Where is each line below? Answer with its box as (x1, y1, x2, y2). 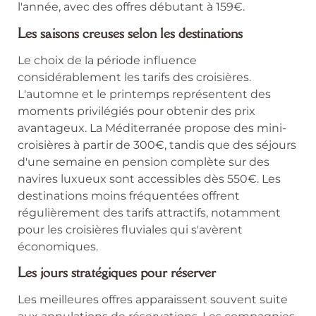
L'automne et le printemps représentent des (18, 87, 271, 101)
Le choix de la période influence (18, 53, 197, 67)
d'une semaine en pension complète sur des (18, 154, 269, 169)
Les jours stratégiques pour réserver (18, 264, 216, 281)
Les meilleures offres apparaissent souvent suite (18, 293, 288, 307)
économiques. (18, 239, 98, 253)
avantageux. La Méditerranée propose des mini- (18, 121, 286, 135)
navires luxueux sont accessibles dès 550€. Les (18, 171, 281, 186)
